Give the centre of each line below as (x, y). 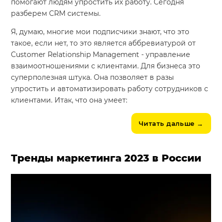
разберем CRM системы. (56, 13)
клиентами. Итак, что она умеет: (69, 100)
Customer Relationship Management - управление (101, 54)
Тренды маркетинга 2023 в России (106, 158)
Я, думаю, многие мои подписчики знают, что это (100, 31)
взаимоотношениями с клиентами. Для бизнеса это (106, 66)
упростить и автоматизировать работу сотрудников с (110, 88)
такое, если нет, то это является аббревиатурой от (104, 43)
